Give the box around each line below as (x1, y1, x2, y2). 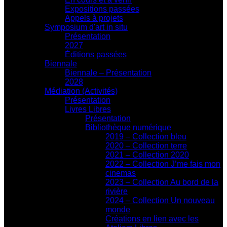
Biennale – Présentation (65, 68, 152, 77)
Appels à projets (65, 13, 123, 22)
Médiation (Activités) (45, 86, 118, 95)
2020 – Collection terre (105, 141, 187, 150)
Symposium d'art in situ (45, 22, 128, 31)
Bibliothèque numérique (85, 123, 171, 132)
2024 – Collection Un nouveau (105, 196, 215, 205)
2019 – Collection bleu (105, 132, 186, 141)
